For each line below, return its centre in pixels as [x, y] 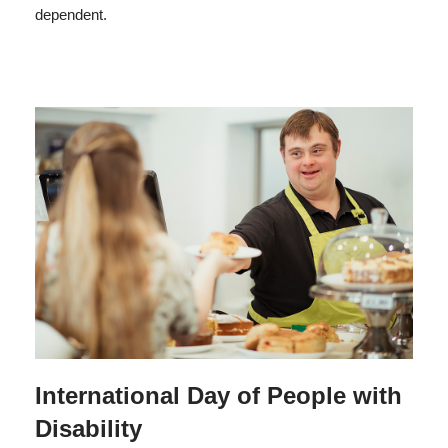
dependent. [71, 14]
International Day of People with [218, 395]
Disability [88, 428]
